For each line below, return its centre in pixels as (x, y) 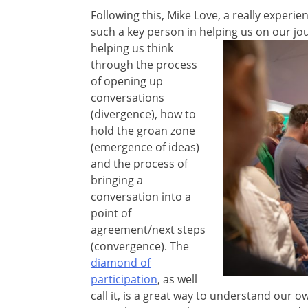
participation (124, 279)
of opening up (127, 81)
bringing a (117, 180)
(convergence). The (140, 246)
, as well (177, 279)
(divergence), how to (143, 114)
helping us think (132, 48)
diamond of (121, 262)
